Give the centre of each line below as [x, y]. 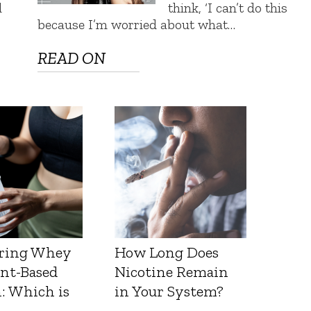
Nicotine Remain [172, 272]
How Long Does [167, 253]
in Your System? [169, 292]
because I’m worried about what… [137, 25]
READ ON [72, 58]
